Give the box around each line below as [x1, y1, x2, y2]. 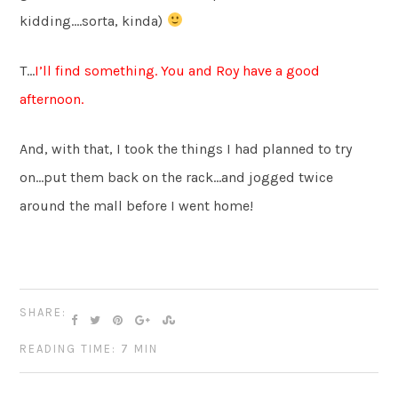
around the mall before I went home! [20, 196, 254, 214]
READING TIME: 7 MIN [20, 341, 159, 355]
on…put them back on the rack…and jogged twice [20, 168, 334, 186]
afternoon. [20, 90, 84, 107]
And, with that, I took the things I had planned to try [20, 139, 353, 157]
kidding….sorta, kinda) [20, 12, 167, 29]
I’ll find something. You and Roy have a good [35, 61, 321, 79]
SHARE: [20, 305, 68, 319]
